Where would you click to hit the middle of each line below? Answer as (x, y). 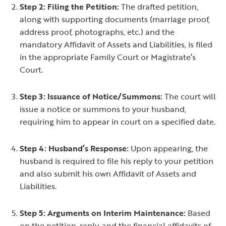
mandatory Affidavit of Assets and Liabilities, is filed (116, 45)
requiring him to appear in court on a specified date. (118, 122)
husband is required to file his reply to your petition (117, 161)
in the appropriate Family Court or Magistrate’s (108, 57)
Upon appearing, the (168, 149)
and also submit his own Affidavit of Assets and (108, 174)
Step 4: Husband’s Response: (74, 149)
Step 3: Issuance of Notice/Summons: (91, 97)
